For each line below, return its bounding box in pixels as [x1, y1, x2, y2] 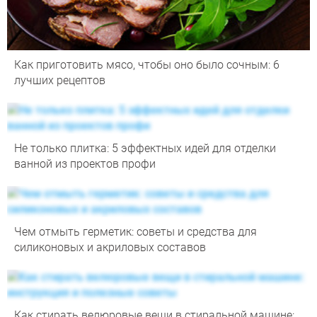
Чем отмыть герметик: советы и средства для [14, 225, 257, 239]
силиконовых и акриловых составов [14, 241, 206, 255]
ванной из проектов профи [14, 157, 156, 171]
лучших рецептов [14, 74, 105, 88]
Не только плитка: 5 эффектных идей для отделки [14, 142, 276, 156]
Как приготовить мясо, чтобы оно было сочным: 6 [14, 58, 279, 72]
